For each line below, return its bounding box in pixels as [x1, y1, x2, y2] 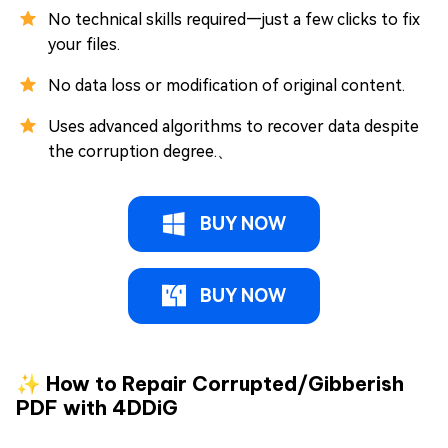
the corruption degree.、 [48, 141, 233, 161]
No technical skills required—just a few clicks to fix [48, 9, 420, 29]
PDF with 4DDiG [16, 394, 178, 420]
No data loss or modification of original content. [48, 75, 405, 95]
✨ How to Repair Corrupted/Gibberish [16, 370, 404, 396]
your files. [48, 34, 120, 54]
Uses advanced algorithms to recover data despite [48, 116, 419, 136]
